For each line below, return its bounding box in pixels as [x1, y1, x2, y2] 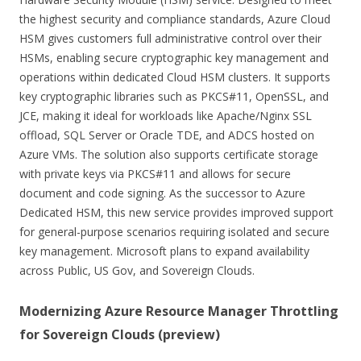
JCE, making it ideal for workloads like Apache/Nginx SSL [19, 107, 312, 123]
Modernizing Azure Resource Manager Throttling [19, 301, 338, 320]
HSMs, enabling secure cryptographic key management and [19, 49, 329, 65]
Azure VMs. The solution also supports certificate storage [19, 146, 318, 162]
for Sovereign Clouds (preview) [19, 325, 220, 343]
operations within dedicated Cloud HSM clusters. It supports [19, 68, 330, 85]
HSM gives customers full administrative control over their [19, 30, 322, 46]
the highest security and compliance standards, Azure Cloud [19, 10, 330, 27]
